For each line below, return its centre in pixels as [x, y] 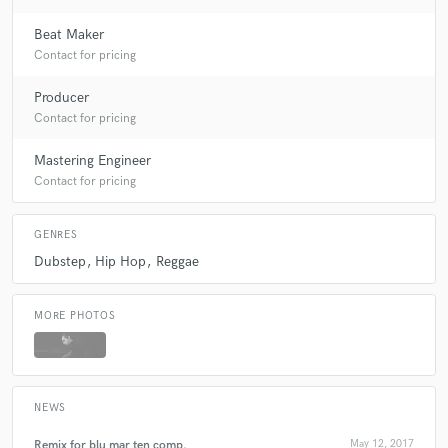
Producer [61, 97]
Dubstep [60, 262]
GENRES [56, 235]
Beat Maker [69, 34]
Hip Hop [121, 262]
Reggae [177, 262]
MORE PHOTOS [75, 315]
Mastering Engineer [92, 160]
